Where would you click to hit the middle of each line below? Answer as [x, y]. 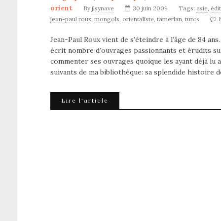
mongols [107, 19]
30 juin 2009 [150, 8]
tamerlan [169, 19]
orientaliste [138, 19]
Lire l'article [85, 100]
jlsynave [103, 8]
